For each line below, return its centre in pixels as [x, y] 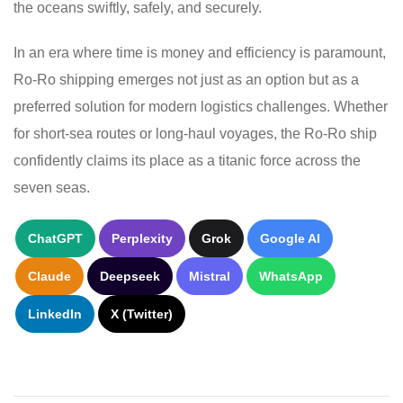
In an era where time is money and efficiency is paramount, [200, 52]
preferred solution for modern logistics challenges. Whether [201, 106]
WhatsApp [291, 276]
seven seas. [52, 187]
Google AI [290, 238]
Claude [49, 276]
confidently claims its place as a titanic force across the [187, 160]
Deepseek [130, 276]
